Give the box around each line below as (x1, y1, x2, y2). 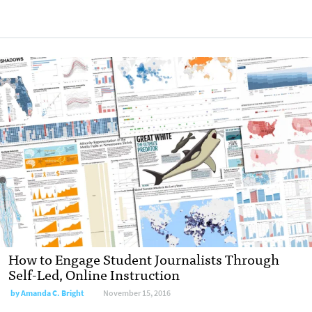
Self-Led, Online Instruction (8, 262, 180, 286)
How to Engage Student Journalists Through (8, 247, 279, 270)
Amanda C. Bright (21, 287, 84, 299)
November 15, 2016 (103, 287, 171, 299)
